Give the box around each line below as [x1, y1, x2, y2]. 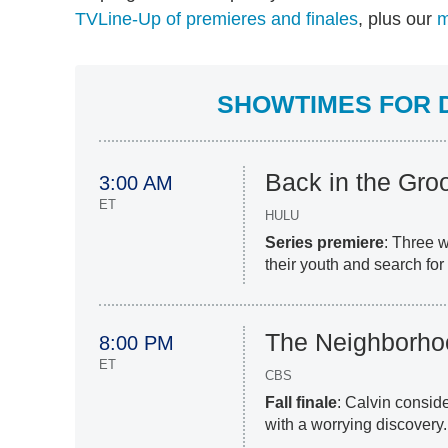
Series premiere [265, 234, 385, 252]
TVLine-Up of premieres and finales [75, 9, 358, 30]
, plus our [358, 9, 437, 30]
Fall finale [265, 394, 338, 412]
